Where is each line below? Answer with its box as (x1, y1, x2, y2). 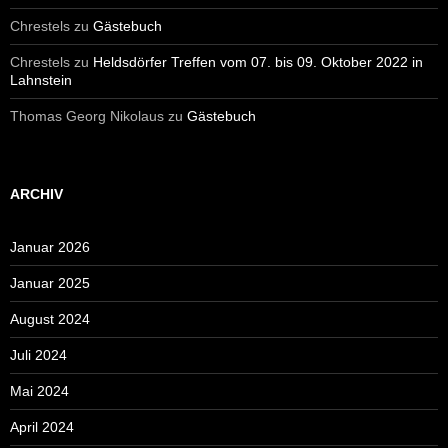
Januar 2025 (10, 275, 90, 292)
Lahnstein (10, 72, 72, 89)
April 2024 (10, 419, 74, 436)
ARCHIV (10, 186, 63, 203)
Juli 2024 (10, 347, 67, 364)
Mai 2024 (10, 383, 69, 400)
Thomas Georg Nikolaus (10, 108, 164, 125)
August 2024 (10, 311, 90, 328)
